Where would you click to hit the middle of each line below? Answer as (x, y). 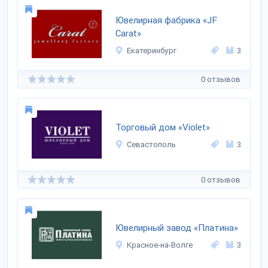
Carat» (129, 33)
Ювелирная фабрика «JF (167, 20)
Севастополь (152, 144)
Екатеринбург (152, 51)
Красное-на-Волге (160, 245)
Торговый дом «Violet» (163, 127)
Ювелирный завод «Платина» (177, 228)
